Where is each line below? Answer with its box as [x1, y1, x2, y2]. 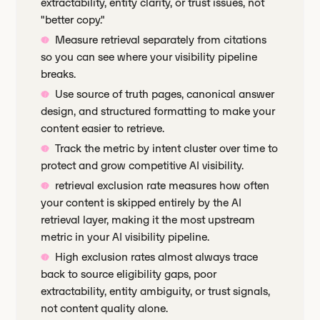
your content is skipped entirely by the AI [41, 196, 242, 209]
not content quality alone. [41, 301, 169, 315]
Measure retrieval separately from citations [55, 33, 267, 46]
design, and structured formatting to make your [41, 104, 276, 118]
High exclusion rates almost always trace [55, 250, 259, 264]
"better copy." [41, 13, 106, 26]
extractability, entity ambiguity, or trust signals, [41, 284, 271, 298]
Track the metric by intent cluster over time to [55, 141, 279, 155]
